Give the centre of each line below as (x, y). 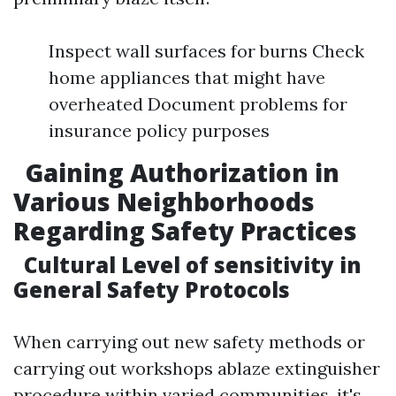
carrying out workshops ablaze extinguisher (197, 368)
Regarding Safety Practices (185, 231)
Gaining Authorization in (179, 172)
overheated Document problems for (198, 104)
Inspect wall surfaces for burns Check (206, 51)
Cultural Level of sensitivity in (190, 265)
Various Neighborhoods (164, 202)
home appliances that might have (187, 77)
